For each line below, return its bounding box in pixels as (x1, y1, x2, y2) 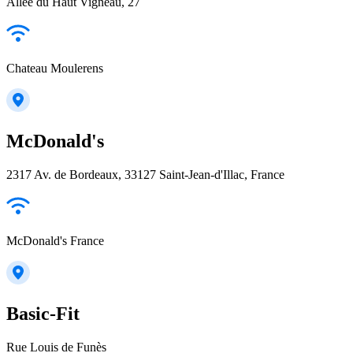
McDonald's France (6, 234, 104, 248)
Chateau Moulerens (6, 61, 103, 76)
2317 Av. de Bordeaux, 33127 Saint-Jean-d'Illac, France (6, 168, 284, 182)
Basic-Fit (6, 303, 80, 325)
